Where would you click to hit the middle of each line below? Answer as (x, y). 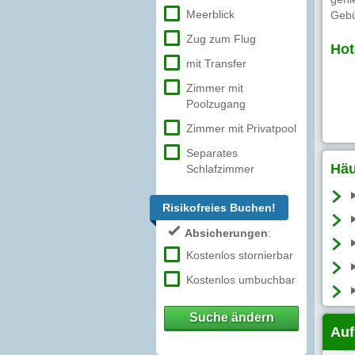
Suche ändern (231, 317)
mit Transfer (216, 63)
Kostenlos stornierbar (240, 255)
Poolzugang (216, 104)
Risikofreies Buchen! (219, 208)
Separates (212, 153)
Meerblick (210, 14)
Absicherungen (226, 233)
